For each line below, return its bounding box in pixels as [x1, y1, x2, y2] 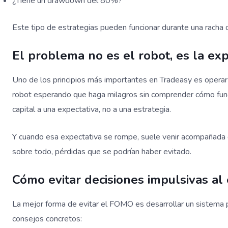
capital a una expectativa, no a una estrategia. [12, 103, 171, 115]
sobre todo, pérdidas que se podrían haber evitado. [12, 146, 191, 158]
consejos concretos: [12, 213, 82, 224]
